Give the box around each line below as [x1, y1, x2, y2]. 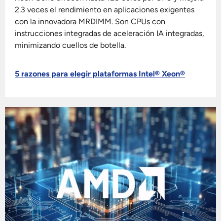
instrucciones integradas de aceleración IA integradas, [15, 28, 204, 38]
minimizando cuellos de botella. [15, 40, 126, 50]
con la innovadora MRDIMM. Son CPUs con [15, 16, 165, 26]
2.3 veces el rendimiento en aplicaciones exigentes [15, 4, 194, 14]
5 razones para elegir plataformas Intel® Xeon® [15, 69, 185, 79]
